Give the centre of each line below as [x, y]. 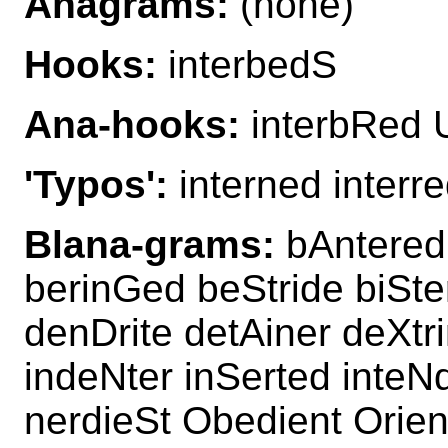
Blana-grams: [149, 244]
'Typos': [96, 184]
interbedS [247, 64]
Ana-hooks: [132, 124]
